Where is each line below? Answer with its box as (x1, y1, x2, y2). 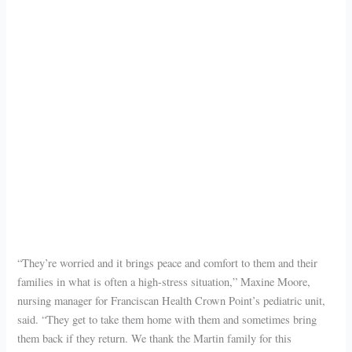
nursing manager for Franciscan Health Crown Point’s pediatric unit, (17, 293, 326, 309)
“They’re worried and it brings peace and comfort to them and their (17, 255, 318, 271)
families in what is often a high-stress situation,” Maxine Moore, (17, 274, 311, 290)
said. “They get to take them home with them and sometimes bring (17, 312, 317, 328)
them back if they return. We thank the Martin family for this (17, 331, 292, 346)
